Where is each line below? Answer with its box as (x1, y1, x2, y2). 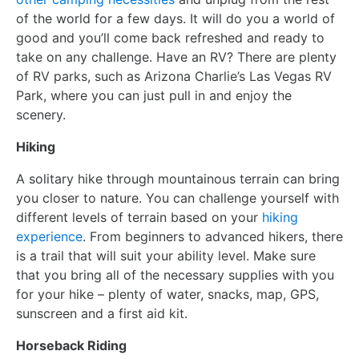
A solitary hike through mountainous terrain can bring (16, 170, 340, 187)
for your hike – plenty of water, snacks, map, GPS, (16, 285, 319, 302)
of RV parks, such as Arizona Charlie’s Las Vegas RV (16, 67, 332, 84)
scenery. (16, 106, 66, 123)
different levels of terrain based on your (16, 208, 262, 225)
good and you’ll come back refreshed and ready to (16, 29, 325, 46)
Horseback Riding (16, 337, 127, 353)
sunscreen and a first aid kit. (16, 305, 188, 321)
